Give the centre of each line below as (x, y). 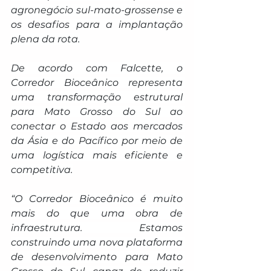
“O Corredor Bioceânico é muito (97, 198)
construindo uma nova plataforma (97, 242)
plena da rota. (45, 39)
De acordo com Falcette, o (97, 68)
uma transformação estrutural (97, 97)
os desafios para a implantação (97, 24)
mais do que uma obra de (97, 213)
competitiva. (42, 169)
